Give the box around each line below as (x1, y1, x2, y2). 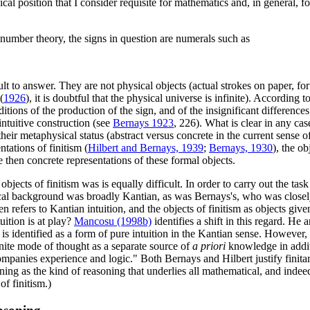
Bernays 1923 (113, 117, 174, 129)
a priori (192, 240, 226, 253)
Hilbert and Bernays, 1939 (88, 142, 203, 154)
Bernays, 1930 (209, 142, 273, 154)
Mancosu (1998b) (74, 215, 152, 228)
